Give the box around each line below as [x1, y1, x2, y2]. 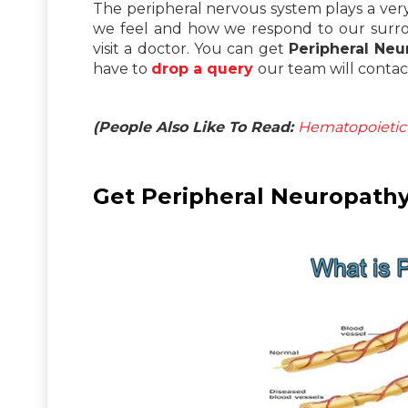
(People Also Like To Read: [93, 117, 298, 136]
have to [93, 59, 151, 77]
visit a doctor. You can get [93, 39, 290, 57]
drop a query [151, 59, 253, 77]
